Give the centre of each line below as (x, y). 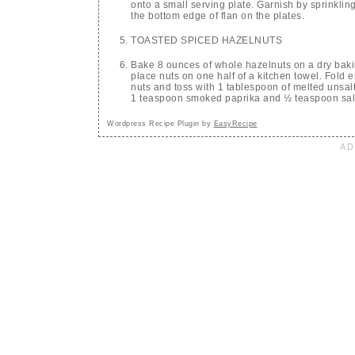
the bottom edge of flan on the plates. (218, 16)
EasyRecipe (235, 124)
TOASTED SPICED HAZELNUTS (206, 41)
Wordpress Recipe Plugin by (160, 124)
